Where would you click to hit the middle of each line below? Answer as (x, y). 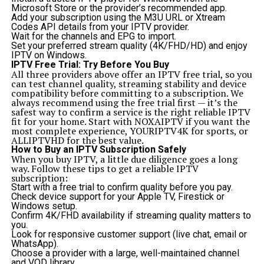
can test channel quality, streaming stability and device (128, 84)
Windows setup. (44, 206)
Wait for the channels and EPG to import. (93, 36)
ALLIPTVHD (37, 140)
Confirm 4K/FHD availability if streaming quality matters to (131, 215)
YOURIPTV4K (159, 131)
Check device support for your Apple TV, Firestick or (118, 197)
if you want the (216, 121)
